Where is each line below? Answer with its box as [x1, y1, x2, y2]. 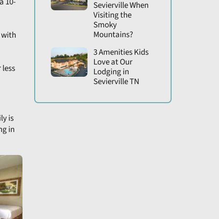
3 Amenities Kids [93, 46, 149, 59]
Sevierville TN [93, 76, 139, 88]
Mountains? [93, 29, 133, 41]
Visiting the [93, 9, 131, 22]
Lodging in [93, 66, 129, 78]
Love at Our [93, 56, 132, 68]
